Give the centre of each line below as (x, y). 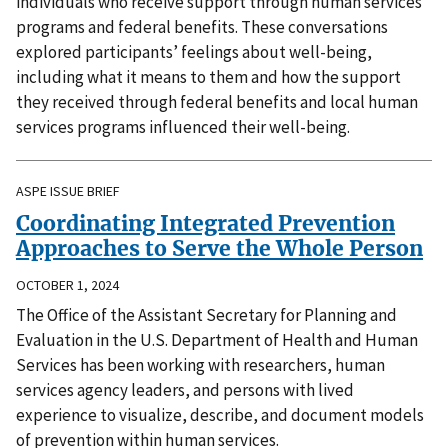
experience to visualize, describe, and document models (220, 414)
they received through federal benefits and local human (217, 102)
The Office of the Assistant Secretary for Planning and (206, 314)
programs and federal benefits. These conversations (202, 27)
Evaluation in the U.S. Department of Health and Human (217, 339)
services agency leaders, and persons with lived (185, 389)
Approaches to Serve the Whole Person (219, 249)
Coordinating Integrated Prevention (205, 224)
